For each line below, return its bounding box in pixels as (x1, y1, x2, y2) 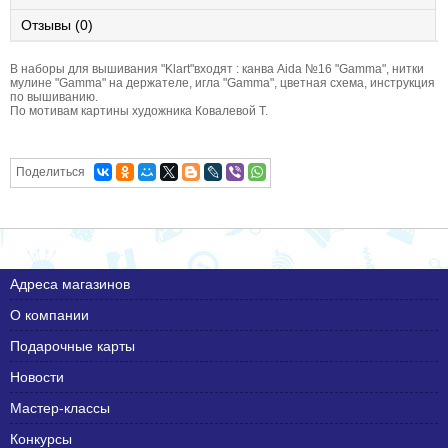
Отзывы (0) (21, 17, 93, 34)
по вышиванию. (10, 90, 98, 105)
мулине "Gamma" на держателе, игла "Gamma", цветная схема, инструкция (10, 76, 435, 91)
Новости (10, 369, 64, 386)
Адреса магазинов (10, 276, 130, 293)
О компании (10, 307, 89, 324)
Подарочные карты (10, 338, 135, 355)
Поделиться (16, 165, 85, 180)
